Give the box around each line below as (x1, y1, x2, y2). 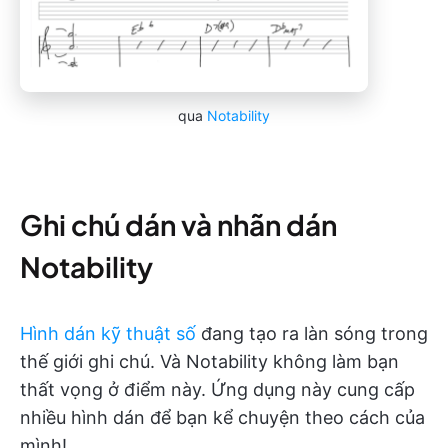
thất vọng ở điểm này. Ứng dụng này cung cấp (20, 378, 415, 400)
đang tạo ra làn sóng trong (196, 322, 428, 344)
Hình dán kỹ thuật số (20, 322, 196, 344)
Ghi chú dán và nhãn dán (20, 206, 337, 242)
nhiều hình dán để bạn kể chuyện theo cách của (20, 406, 425, 428)
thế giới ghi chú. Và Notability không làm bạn (20, 350, 399, 372)
